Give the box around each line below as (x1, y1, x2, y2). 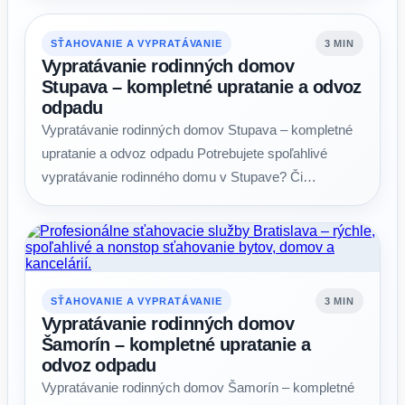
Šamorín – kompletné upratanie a (42, 334, 311, 354)
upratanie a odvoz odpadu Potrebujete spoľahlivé (42, 146, 327, 161)
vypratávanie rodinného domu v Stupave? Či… (42, 169, 316, 184)
